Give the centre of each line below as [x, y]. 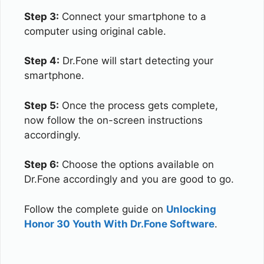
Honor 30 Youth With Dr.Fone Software [119, 224]
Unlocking [191, 209]
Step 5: [42, 105]
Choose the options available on [136, 164]
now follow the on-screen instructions [113, 120]
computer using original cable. [95, 31]
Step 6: [42, 164]
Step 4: [42, 61]
